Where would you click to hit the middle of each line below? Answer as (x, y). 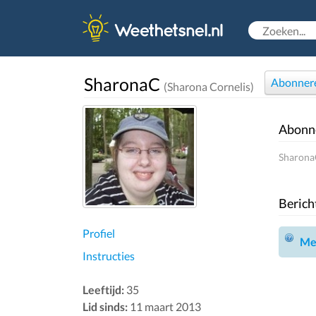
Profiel (99, 233)
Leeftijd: (103, 289)
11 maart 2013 (164, 306)
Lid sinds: (105, 306)
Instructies (109, 255)
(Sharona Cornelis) (209, 86)
